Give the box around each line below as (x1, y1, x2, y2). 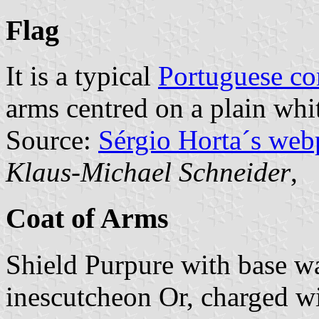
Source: (6, 125, 98, 156)
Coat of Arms (6, 202, 169, 235)
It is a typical (6, 61, 158, 92)
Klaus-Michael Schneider (6, 157, 291, 188)
